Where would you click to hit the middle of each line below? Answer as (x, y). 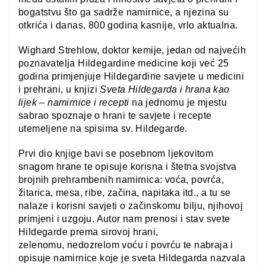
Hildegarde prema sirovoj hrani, (88, 232)
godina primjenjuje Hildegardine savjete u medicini (131, 76)
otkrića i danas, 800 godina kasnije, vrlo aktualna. (128, 25)
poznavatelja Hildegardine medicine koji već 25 (124, 63)
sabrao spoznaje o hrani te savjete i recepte (115, 115)
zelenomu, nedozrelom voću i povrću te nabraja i (126, 245)
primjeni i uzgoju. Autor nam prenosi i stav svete (124, 219)
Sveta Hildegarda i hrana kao (165, 89)
